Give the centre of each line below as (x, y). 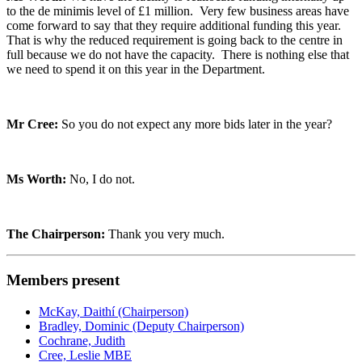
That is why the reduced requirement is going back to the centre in (175, 40)
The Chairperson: (57, 234)
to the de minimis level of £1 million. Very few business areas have (178, 11)
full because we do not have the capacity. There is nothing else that (178, 55)
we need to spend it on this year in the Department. (136, 69)
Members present (63, 280)
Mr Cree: (34, 124)
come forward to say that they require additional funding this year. (175, 26)
